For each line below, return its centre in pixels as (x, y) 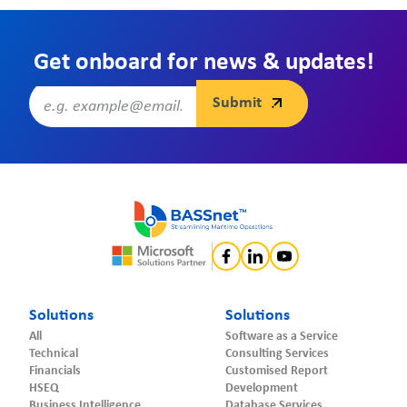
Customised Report (277, 371)
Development (262, 388)
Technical (54, 353)
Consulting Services (277, 353)
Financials (55, 371)
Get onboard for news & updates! (203, 63)
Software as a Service (282, 336)
